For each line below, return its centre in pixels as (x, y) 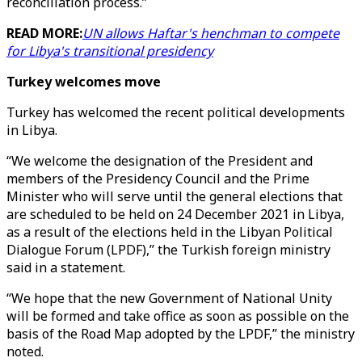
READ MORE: (44, 33)
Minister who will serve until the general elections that (175, 196)
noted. (25, 351)
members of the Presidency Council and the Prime (158, 179)
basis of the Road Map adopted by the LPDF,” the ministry (181, 334)
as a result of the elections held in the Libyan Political (170, 232)
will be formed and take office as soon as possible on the (178, 316)
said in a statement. (66, 267)
